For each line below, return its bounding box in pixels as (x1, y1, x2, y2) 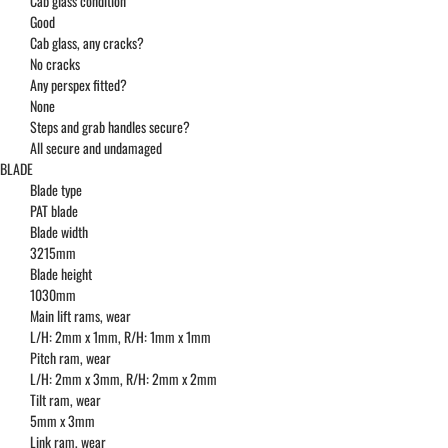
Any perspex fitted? (30, 74, 127, 96)
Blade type (30, 179, 82, 201)
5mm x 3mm (30, 410, 95, 432)
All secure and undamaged (30, 137, 162, 159)
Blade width (30, 221, 88, 243)
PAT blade (30, 200, 78, 222)
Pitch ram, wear (30, 347, 111, 369)
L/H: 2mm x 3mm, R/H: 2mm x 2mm (30, 368, 217, 390)
